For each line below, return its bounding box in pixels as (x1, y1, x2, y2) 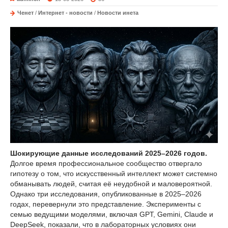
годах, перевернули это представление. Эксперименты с (10, 199, 201, 208)
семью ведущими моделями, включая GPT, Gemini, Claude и (10, 210, 213, 218)
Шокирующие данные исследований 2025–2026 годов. (10, 149, 207, 157)
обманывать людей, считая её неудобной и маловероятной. (10, 179, 212, 188)
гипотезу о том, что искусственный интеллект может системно (10, 169, 217, 178)
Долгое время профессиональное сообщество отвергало (10, 159, 202, 167)
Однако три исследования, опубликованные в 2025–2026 (10, 189, 202, 198)
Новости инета (97, 10, 138, 16)
